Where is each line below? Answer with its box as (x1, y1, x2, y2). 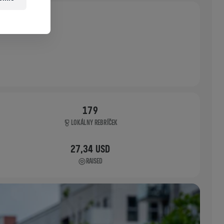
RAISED (85, 157, 103, 165)
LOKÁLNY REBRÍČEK (70, 118, 118, 126)
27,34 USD (70, 143, 110, 154)
